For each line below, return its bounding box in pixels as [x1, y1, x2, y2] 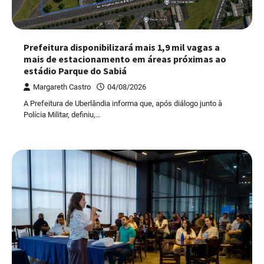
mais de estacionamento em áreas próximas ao [24, 52, 226, 65]
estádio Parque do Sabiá [24, 64, 127, 77]
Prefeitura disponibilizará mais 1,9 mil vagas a [24, 41, 220, 53]
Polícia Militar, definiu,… [24, 110, 101, 119]
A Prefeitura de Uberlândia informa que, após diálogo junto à [24, 98, 222, 108]
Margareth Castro [33, 82, 91, 91]
